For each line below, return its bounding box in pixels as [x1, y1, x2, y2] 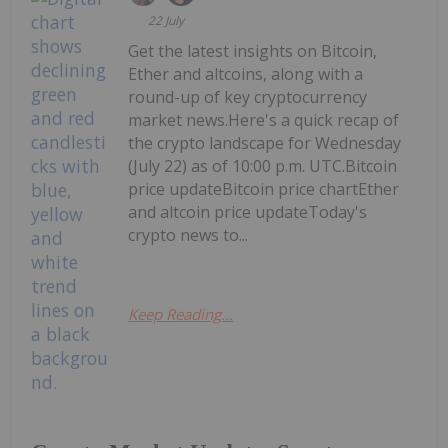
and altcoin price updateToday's [128, 200, 368, 223]
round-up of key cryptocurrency [128, 85, 368, 108]
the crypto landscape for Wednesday [128, 131, 402, 154]
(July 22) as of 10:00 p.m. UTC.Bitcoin [128, 154, 398, 177]
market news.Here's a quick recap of [128, 108, 400, 131]
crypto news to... [128, 223, 249, 246]
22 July [148, 11, 185, 29]
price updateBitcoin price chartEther [128, 177, 400, 200]
